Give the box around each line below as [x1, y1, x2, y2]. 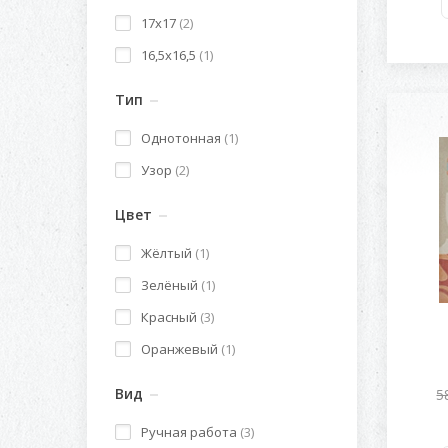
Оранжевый [141, 340, 221, 358]
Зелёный [141, 276, 201, 294]
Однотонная [141, 129, 224, 147]
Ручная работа [141, 423, 240, 441]
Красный [141, 308, 200, 326]
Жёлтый [141, 244, 195, 262]
